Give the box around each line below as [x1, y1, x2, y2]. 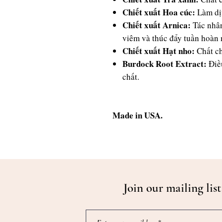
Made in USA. [112, 109, 163, 121]
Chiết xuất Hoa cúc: [122, 6, 195, 18]
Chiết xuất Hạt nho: [122, 45, 197, 57]
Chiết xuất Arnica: [122, 19, 193, 31]
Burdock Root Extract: [122, 57, 207, 70]
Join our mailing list [123, 180, 221, 195]
